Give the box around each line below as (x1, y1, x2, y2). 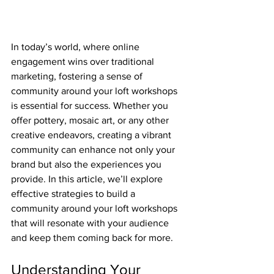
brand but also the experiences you (11, 159, 164, 170)
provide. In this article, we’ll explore (11, 174, 165, 185)
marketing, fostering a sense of (11, 71, 145, 82)
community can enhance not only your (11, 144, 177, 155)
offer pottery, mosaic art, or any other (11, 115, 171, 126)
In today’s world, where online (11, 42, 142, 53)
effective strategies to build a (11, 188, 138, 199)
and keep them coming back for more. (11, 232, 173, 243)
